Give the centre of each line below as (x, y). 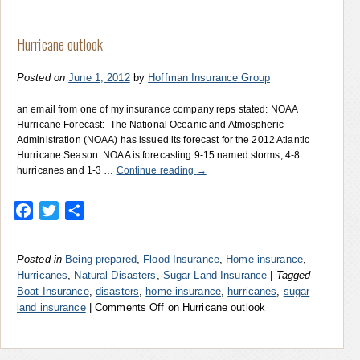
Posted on (41, 77)
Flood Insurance (181, 259)
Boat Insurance (53, 291)
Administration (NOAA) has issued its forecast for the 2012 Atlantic (164, 139)
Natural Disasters (115, 275)
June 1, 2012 (99, 77)
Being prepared (101, 259)
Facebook (62, 210)
